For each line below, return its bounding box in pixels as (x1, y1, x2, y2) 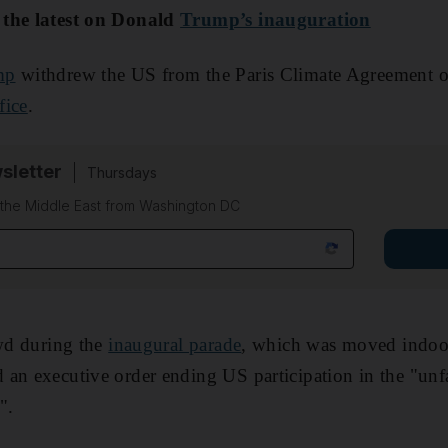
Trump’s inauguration (180, 8, 371, 30)
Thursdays (87, 163, 158, 181)
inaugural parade (108, 333, 242, 355)
